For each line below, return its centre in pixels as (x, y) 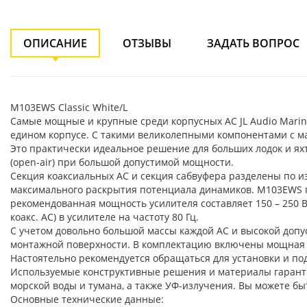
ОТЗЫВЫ (147, 43)
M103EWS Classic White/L (69, 107)
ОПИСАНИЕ (55, 43)
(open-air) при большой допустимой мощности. (122, 162)
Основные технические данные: (87, 299)
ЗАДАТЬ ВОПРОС (253, 43)
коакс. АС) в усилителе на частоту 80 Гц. (105, 217)
